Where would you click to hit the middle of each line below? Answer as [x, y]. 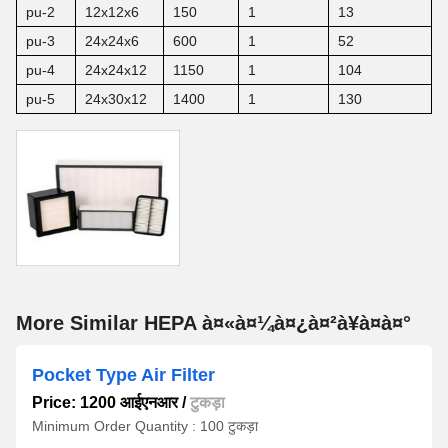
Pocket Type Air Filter [123, 375]
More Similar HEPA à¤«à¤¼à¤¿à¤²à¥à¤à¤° [213, 323]
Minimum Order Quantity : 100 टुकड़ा [145, 426]
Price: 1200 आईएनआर [105, 402]
